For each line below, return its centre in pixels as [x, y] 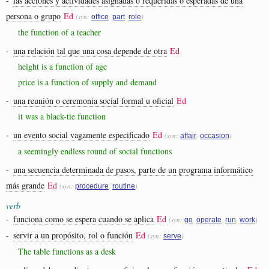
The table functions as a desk [67, 251]
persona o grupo [33, 16]
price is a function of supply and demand [87, 82]
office [100, 17]
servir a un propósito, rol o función [73, 235]
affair [188, 135]
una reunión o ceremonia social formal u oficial [93, 100]
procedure [92, 186]
